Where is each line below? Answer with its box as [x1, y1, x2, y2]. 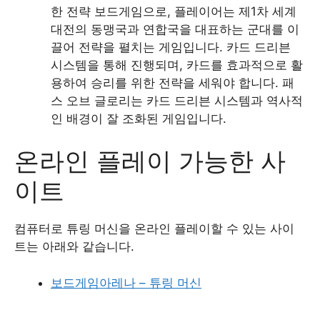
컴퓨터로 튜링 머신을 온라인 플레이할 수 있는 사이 [14, 221, 294, 236]
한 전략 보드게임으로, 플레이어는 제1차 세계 [51, 4, 296, 19]
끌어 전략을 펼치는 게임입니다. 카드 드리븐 [51, 39, 291, 54]
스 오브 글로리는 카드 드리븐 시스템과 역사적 [51, 93, 303, 108]
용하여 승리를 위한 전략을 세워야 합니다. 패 [51, 75, 294, 90]
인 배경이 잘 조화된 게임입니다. [51, 111, 226, 126]
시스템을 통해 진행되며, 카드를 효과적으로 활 [51, 57, 303, 72]
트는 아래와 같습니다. [14, 239, 134, 254]
